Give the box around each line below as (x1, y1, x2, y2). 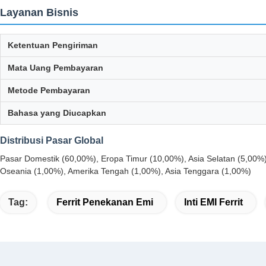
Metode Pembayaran (8, 85, 90, 96)
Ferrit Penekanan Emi (56, 197, 153, 208)
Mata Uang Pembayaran (8, 63, 103, 73)
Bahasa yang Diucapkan (8, 108, 106, 118)
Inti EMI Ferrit (184, 197, 243, 208)
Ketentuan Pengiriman (8, 40, 98, 50)
